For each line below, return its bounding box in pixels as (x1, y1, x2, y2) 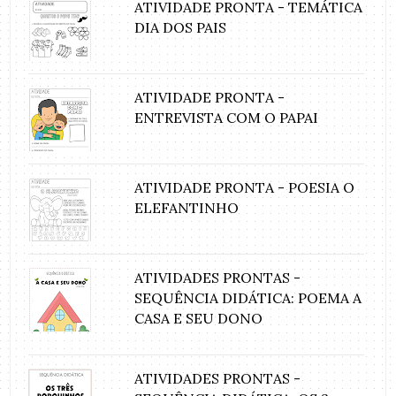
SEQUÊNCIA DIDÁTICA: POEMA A (134, 289, 362, 308)
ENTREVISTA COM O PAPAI (134, 109, 319, 127)
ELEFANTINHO (134, 199, 240, 217)
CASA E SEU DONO (134, 309, 263, 328)
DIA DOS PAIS (134, 19, 227, 37)
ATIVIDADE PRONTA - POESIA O (134, 179, 355, 197)
